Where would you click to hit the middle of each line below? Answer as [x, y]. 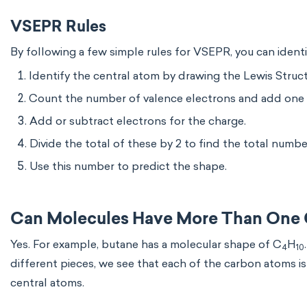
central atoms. [47, 283]
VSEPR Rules [58, 28]
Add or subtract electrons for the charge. [138, 121]
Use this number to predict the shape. [128, 166]
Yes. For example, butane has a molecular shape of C [146, 244]
